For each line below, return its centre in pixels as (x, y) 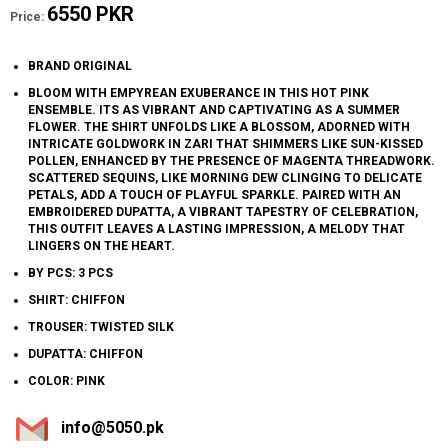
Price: (27, 17)
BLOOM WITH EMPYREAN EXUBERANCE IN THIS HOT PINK (198, 93)
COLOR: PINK (66, 381)
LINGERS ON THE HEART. (101, 246)
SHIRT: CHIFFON (76, 300)
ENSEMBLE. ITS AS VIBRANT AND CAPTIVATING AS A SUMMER (214, 110)
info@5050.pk (112, 428)
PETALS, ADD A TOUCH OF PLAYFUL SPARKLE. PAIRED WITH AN (214, 195)
